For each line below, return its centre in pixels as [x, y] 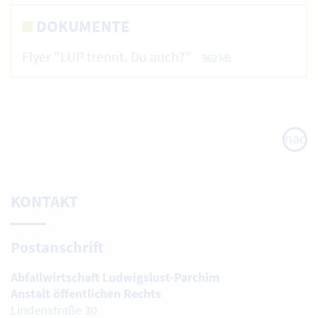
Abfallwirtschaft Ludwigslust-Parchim [115, 277]
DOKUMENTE [83, 26]
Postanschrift [57, 247]
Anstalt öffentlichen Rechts [86, 293]
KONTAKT [44, 202]
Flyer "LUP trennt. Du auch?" [107, 57]
